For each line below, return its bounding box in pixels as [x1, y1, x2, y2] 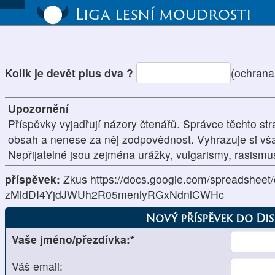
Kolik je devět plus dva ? [5, 64, 136, 80]
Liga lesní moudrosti [74, 2, 251, 25]
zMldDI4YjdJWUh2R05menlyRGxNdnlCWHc [5, 187, 224, 203]
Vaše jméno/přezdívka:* [12, 231, 134, 247]
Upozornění [8, 101, 69, 117]
